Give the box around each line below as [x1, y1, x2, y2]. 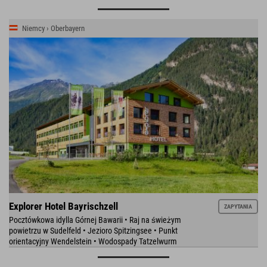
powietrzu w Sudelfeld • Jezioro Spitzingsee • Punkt [9, 226, 178, 236]
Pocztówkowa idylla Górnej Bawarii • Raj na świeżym [9, 215, 181, 225]
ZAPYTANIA [224, 203, 253, 210]
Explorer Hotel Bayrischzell [9, 200, 118, 213]
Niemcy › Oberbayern [22, 23, 85, 33]
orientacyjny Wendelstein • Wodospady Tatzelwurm [9, 237, 177, 247]
